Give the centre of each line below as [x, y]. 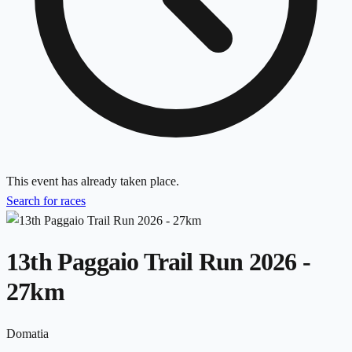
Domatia [27, 333]
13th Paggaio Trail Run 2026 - [158, 262]
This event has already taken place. [93, 181]
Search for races [46, 200]
